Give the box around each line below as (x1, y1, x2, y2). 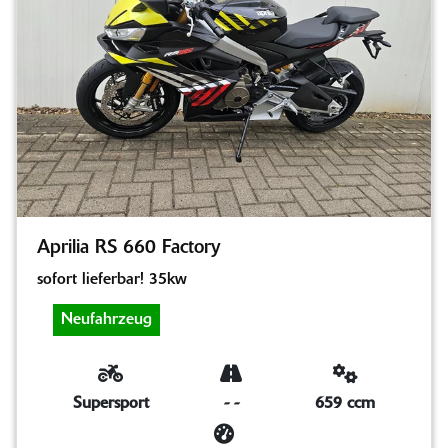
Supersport (72, 395, 149, 412)
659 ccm (315, 395, 376, 412)
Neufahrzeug (61, 311, 152, 328)
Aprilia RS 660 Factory (37, 238, 221, 258)
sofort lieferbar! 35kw (37, 271, 187, 288)
